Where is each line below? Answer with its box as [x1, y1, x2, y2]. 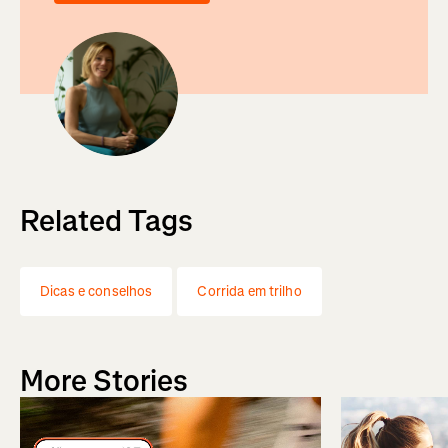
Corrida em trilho [197, 281, 302, 301]
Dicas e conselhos [40, 281, 153, 301]
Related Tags [20, 200, 193, 241]
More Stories [20, 360, 188, 401]
